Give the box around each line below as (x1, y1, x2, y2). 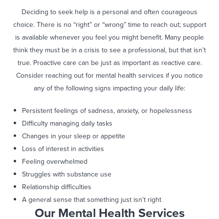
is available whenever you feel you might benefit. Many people (15, 32, 204, 43)
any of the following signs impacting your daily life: (34, 83, 185, 94)
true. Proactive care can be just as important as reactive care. (17, 58, 202, 68)
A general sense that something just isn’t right (22, 195, 161, 205)
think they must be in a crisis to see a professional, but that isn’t (13, 45, 206, 56)
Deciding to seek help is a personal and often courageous (22, 7, 197, 18)
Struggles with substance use (22, 169, 111, 180)
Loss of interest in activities (22, 144, 104, 154)
